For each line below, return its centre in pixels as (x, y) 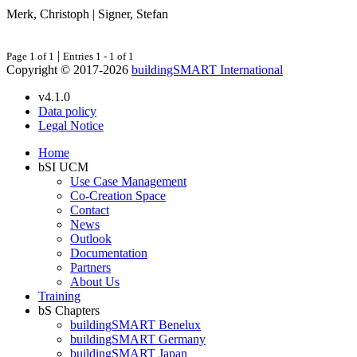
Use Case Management (128, 181)
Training (59, 296)
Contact (90, 210)
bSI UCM (63, 167)
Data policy (67, 111)
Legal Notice (71, 125)
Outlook (91, 238)
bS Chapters (69, 310)
